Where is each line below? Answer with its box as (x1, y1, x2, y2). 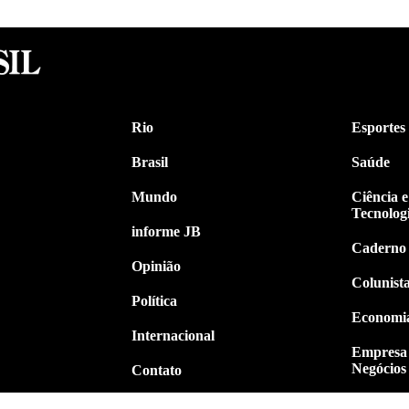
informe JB (131, 223, 201, 239)
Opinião (131, 257, 181, 274)
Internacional (131, 327, 215, 343)
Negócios (351, 360, 406, 376)
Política (131, 292, 177, 309)
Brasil (131, 153, 168, 170)
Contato (131, 362, 182, 378)
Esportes (351, 119, 405, 135)
